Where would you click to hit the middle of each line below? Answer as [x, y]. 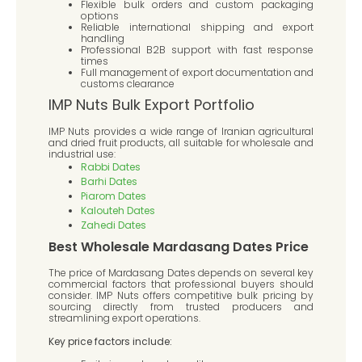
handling [103, 39]
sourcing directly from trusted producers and [181, 307]
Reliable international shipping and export [197, 27]
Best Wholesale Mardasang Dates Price [179, 247]
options [100, 16]
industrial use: [82, 154]
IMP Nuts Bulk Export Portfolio [152, 105]
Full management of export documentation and [197, 73]
